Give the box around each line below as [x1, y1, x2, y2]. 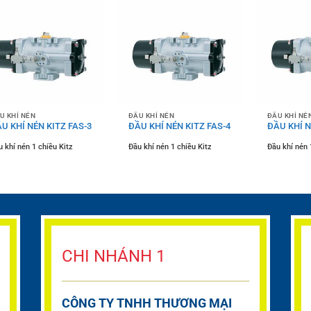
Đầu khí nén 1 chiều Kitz [128, 142, 212, 152]
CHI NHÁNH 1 [62, 246, 165, 266]
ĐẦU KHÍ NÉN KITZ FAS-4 [128, 120, 230, 131]
